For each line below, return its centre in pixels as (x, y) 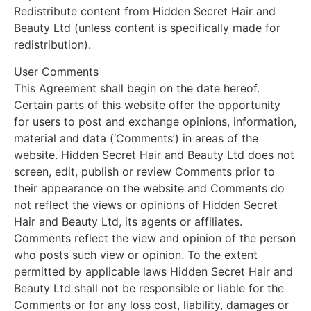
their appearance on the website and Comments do (149, 188)
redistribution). (52, 45)
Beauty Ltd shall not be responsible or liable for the (149, 288)
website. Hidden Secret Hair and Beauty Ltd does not (154, 154)
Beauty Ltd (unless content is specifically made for (147, 28)
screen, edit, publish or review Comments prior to (144, 171)
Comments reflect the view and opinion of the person (155, 238)
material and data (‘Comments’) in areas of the (136, 138)
